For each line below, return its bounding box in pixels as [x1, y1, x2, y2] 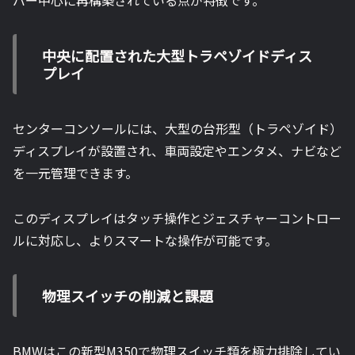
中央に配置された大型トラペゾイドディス [42, 45, 312, 67]
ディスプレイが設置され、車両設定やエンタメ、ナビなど [13, 141, 342, 161]
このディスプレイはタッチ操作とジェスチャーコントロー [13, 208, 342, 228]
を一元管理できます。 [13, 163, 138, 183]
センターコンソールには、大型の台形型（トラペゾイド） [13, 119, 342, 139]
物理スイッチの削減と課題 [42, 284, 213, 306]
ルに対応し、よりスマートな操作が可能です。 [13, 231, 277, 250]
